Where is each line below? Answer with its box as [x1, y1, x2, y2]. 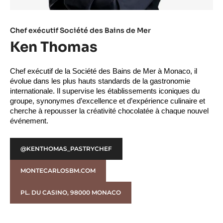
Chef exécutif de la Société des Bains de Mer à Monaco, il [10, 67, 197, 75]
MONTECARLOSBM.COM [20, 166, 96, 174]
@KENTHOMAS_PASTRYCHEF [20, 144, 112, 152]
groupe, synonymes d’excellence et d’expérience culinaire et [10, 97, 205, 105]
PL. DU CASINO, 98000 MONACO [20, 188, 121, 196]
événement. [10, 116, 48, 125]
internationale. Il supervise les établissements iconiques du [10, 87, 200, 95]
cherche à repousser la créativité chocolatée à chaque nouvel [10, 107, 209, 115]
